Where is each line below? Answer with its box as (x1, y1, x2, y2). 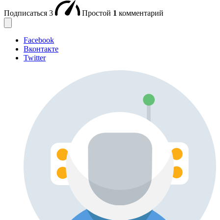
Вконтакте (24, 44, 58, 53)
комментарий (119, 8, 164, 17)
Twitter (24, 53, 46, 62)
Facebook (24, 35, 54, 44)
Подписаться (4, 8, 49, 17)
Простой (82, 8, 113, 17)
